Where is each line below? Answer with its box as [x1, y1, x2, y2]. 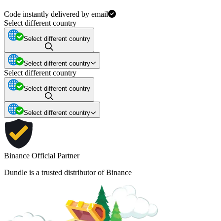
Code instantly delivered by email [4, 10, 108, 19]
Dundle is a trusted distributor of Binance [4, 168, 132, 177]
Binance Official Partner [4, 151, 79, 160]
